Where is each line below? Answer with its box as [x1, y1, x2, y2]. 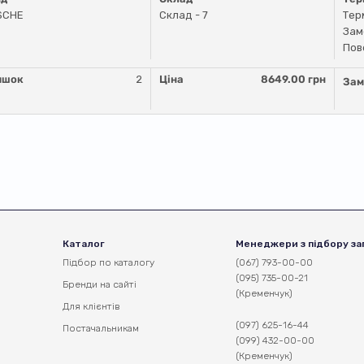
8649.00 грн [261, 73, 327, 85]
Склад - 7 [158, 9, 208, 21]
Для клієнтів [63, 301, 120, 312]
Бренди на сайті [63, 279, 136, 290]
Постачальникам [63, 323, 139, 334]
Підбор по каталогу [63, 257, 154, 268]
